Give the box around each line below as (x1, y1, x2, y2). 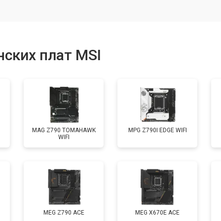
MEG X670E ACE (135, 209, 180, 216)
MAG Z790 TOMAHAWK (32, 126, 96, 134)
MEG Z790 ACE (43, 209, 84, 216)
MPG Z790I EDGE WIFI (128, 126, 187, 134)
